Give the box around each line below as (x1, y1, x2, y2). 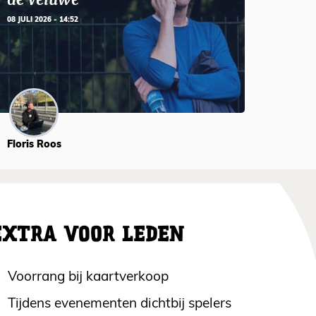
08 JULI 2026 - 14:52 (6, 16, 78, 24)
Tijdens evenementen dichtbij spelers (8, 297, 232, 311)
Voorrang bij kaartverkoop (8, 270, 169, 284)
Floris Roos (6, 139, 61, 150)
